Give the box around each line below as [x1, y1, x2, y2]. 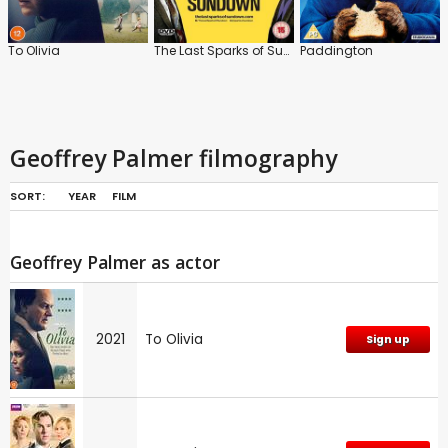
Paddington [300, 41, 373, 59]
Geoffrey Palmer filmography [10, 141, 337, 174]
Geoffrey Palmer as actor [10, 249, 220, 274]
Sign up [366, 331, 410, 347]
